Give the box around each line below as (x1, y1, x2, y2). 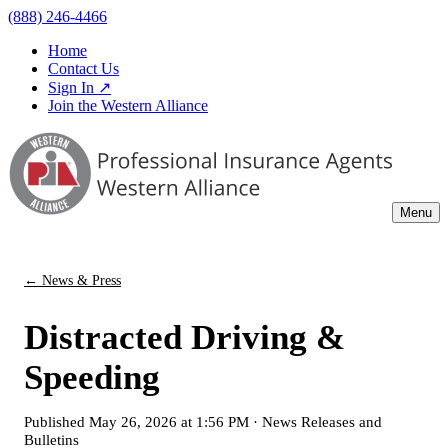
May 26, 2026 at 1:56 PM (89, 413, 249, 431)
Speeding (24, 358, 160, 398)
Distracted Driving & (24, 318, 345, 358)
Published (24, 413, 89, 431)
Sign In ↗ (48, 79, 111, 96)
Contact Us (48, 60, 119, 77)
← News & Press (24, 272, 121, 288)
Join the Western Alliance (48, 97, 208, 114)
